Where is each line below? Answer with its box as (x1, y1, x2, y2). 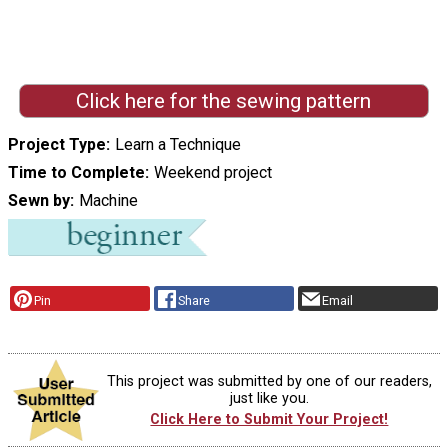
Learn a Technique (114, 134, 241, 154)
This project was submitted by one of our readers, (106, 372, 432, 390)
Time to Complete (8, 162, 145, 182)
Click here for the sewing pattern (76, 88, 372, 113)
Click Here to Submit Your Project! (150, 410, 389, 428)
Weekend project (153, 162, 272, 182)
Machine (78, 190, 138, 210)
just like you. (229, 389, 309, 407)
